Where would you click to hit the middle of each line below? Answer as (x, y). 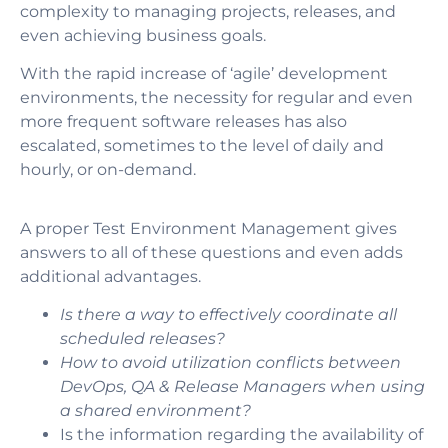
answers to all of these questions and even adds (211, 252)
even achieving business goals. (143, 36)
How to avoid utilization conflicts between (230, 363)
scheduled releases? (142, 339)
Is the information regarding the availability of (241, 435)
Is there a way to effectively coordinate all (228, 315)
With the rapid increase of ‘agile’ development (204, 74)
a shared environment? (155, 411)
